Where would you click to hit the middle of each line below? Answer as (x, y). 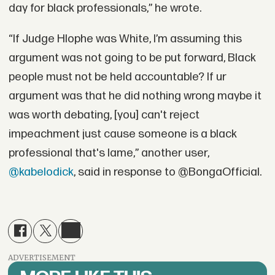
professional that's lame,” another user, (109, 153)
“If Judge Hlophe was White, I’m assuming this (125, 39)
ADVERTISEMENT (42, 258)
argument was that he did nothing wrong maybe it (135, 96)
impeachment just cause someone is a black (122, 134)
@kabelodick (41, 172)
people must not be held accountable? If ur (117, 77)
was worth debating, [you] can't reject (104, 115)
